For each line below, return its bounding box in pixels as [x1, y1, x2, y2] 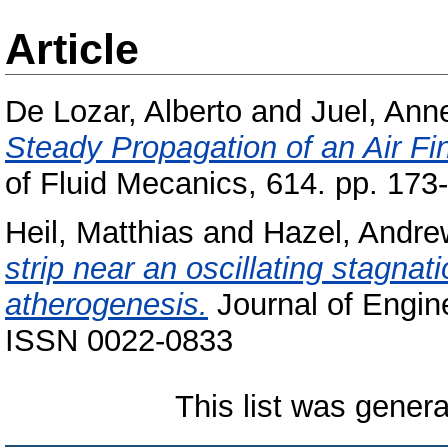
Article [5, 25, 139, 73]
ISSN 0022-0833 [5, 322, 233, 358]
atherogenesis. [5, 286, 208, 322]
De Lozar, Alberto [5, 94, 242, 130]
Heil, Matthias [5, 214, 194, 250]
